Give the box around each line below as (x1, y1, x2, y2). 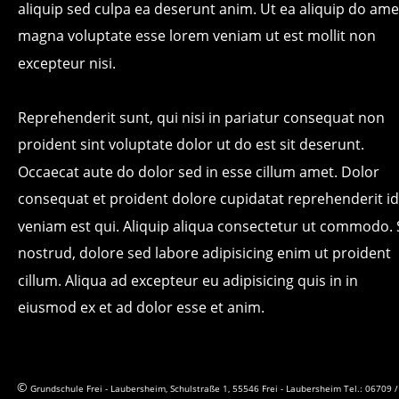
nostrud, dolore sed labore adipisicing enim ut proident (18, 243, 395, 264)
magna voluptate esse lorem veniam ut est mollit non (18, 26, 379, 46)
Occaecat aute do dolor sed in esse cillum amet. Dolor (18, 161, 383, 182)
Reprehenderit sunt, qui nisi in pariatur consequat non (18, 107, 388, 127)
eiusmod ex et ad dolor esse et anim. (18, 297, 265, 318)
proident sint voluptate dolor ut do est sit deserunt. (18, 134, 368, 155)
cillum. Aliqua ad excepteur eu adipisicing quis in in (18, 270, 362, 290)
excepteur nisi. (18, 53, 116, 73)
